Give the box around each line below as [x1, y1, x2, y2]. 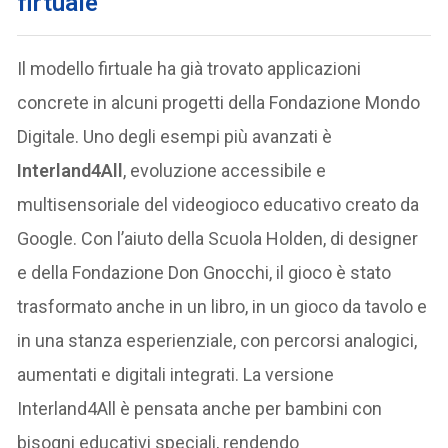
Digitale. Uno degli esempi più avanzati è [17, 125, 333, 147]
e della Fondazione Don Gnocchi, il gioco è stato [17, 261, 392, 283]
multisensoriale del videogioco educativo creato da [17, 193, 420, 215]
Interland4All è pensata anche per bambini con [17, 397, 383, 419]
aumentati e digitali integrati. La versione [17, 363, 335, 385]
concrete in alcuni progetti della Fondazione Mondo [17, 91, 421, 113]
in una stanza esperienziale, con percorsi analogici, [17, 329, 418, 351]
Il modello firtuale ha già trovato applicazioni [17, 57, 362, 79]
